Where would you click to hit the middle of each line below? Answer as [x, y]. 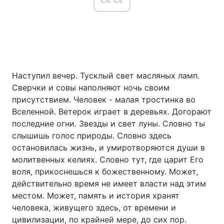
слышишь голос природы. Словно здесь [92, 135]
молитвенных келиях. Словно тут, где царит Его [108, 159]
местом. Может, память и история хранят [96, 195]
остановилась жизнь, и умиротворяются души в [108, 147]
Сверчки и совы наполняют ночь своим [91, 87]
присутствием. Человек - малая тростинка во [104, 99]
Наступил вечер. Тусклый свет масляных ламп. [106, 75]
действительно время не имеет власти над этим [109, 183]
